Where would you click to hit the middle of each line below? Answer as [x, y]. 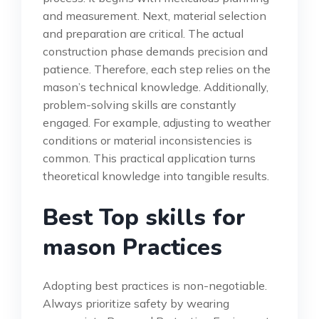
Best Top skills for [144, 217]
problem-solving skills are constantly [140, 104]
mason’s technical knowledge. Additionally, [156, 87]
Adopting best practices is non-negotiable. [155, 285]
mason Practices [132, 247]
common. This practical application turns [149, 158]
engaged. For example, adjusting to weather [157, 122]
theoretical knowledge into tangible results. [156, 176]
